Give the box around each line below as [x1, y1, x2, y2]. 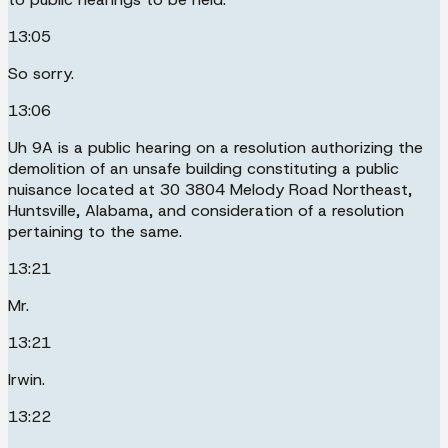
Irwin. [8, 368, 45, 390]
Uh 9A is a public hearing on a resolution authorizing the [8, 136, 423, 158]
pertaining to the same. [8, 220, 182, 242]
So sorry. [8, 62, 74, 84]
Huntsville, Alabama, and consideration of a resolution [8, 199, 404, 221]
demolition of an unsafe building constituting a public [8, 157, 399, 179]
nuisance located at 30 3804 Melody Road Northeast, [8, 178, 412, 200]
